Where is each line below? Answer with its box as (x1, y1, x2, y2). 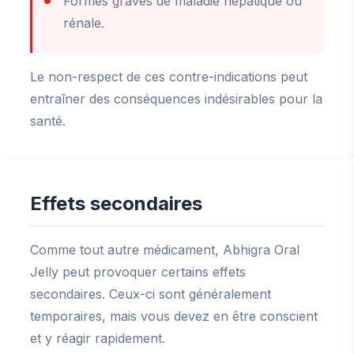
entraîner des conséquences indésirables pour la (30, 91, 322, 107)
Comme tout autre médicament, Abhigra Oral (30, 242, 299, 258)
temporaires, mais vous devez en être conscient (30, 308, 318, 324)
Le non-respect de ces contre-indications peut (30, 69, 307, 85)
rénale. (63, 15, 104, 31)
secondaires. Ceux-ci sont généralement (30, 286, 271, 302)
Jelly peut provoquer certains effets (30, 264, 246, 280)
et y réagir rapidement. (30, 330, 165, 346)
